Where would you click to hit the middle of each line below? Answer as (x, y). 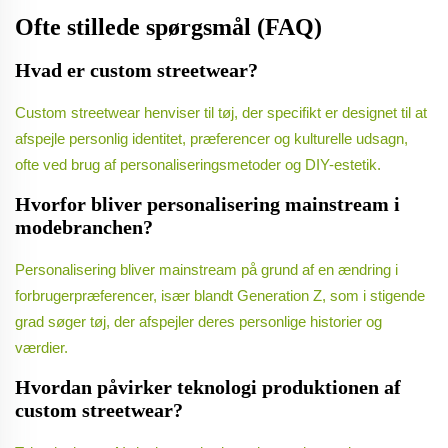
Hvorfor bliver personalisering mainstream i (207, 204)
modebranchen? (84, 227)
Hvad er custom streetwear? (136, 70)
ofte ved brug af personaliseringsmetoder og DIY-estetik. (198, 165)
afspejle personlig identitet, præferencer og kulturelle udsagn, (211, 139)
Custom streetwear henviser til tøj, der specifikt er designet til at (221, 113)
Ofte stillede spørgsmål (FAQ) (168, 27)
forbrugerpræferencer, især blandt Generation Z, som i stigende (220, 296)
